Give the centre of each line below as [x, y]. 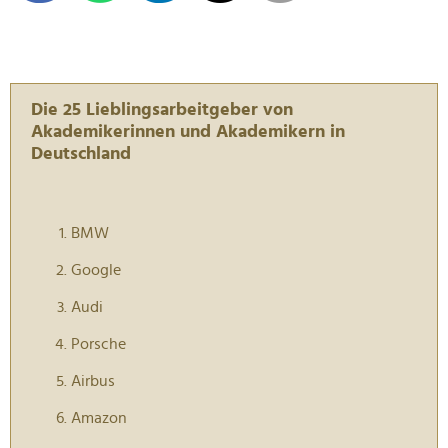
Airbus [93, 381]
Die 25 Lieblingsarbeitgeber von [162, 110]
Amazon [99, 418]
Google [96, 270]
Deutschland [81, 154]
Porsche [98, 344]
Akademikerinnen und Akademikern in [188, 132]
